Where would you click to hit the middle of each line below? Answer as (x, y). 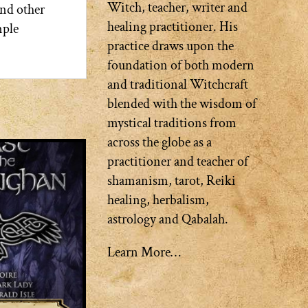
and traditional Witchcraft (177, 85)
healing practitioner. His (172, 27)
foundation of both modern (180, 65)
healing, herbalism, (158, 200)
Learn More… (144, 252)
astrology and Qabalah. (167, 219)
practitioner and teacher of (177, 162)
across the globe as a (159, 142)
